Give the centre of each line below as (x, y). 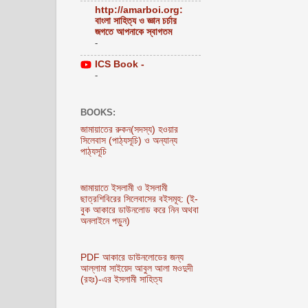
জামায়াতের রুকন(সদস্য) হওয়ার (129, 130)
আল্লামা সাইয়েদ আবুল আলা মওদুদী (137, 268)
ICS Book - (120, 64)
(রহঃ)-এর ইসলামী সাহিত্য (121, 279)
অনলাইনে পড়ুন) (105, 221)
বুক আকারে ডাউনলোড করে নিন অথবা (140, 210)
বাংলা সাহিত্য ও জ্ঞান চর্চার (136, 21)
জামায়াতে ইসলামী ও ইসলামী (124, 188)
